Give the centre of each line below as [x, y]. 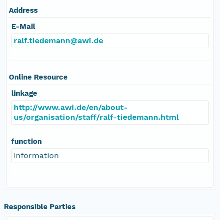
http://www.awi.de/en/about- [71, 107]
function [27, 141]
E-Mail [23, 26]
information [36, 155]
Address [23, 10]
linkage [24, 93]
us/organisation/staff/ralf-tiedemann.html [96, 117]
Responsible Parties [40, 206]
